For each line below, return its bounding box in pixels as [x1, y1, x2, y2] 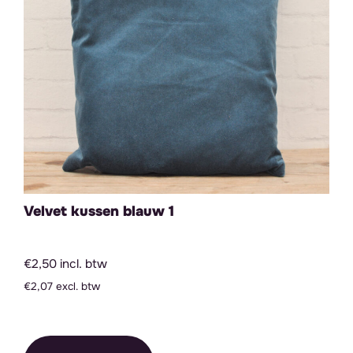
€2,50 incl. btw [24, 256, 107, 272]
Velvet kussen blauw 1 [24, 203, 174, 220]
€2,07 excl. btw [24, 280, 100, 293]
